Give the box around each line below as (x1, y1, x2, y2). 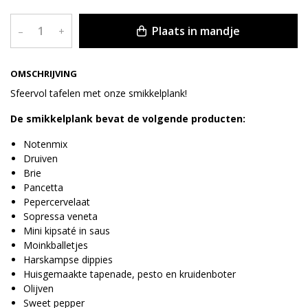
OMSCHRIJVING (10, 67, 77, 80)
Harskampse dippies (23, 253, 113, 267)
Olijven (23, 282, 54, 296)
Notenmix (23, 137, 67, 151)
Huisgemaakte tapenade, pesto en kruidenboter (23, 267, 236, 281)
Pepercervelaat (23, 195, 90, 209)
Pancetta (23, 181, 63, 195)
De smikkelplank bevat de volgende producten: (10, 112, 245, 126)
